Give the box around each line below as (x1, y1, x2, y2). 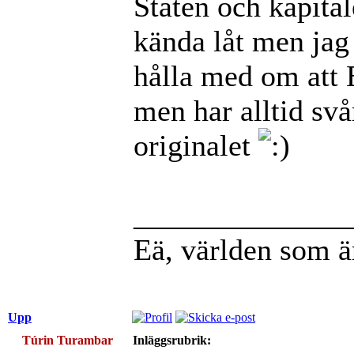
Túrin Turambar (21, 333, 113, 347)
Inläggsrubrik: (133, 333, 211, 347)
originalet (134, 128, 258, 162)
